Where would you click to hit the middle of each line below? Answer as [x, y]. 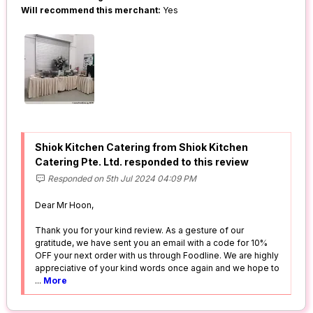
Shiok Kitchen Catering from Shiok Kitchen [142, 147]
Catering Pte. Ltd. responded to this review [142, 162]
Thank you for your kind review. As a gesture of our [140, 231]
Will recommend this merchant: [91, 10]
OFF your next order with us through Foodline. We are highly [157, 256]
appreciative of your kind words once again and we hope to [158, 268]
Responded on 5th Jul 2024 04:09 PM [121, 179]
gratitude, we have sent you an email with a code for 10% [152, 243]
